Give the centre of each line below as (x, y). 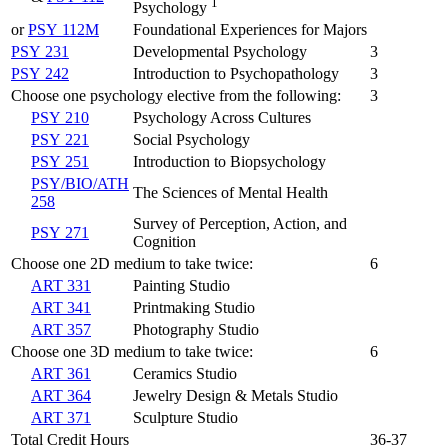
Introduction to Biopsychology (229, 161)
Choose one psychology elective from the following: (176, 95)
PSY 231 (40, 51)
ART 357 (61, 329)
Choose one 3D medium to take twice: (132, 351)
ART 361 (61, 373)
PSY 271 (60, 232)
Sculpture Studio (185, 417)
